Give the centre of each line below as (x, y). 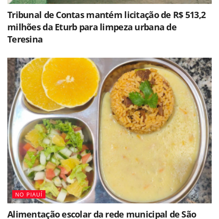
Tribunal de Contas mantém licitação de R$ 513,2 (107, 14)
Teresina (25, 39)
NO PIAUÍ (29, 195)
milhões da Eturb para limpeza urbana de (92, 27)
